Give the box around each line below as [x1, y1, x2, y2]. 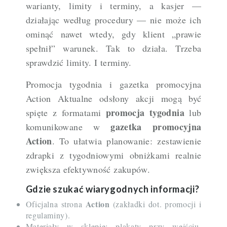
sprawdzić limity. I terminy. [25, 56, 132, 69]
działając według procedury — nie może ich [25, 14, 202, 26]
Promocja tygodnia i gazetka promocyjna [25, 78, 202, 91]
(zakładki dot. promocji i [109, 199, 202, 210]
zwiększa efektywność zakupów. [25, 163, 150, 176]
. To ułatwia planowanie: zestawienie [52, 135, 202, 147]
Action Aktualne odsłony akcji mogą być [25, 92, 202, 105]
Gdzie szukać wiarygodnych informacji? [25, 183, 200, 195]
